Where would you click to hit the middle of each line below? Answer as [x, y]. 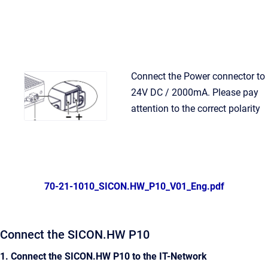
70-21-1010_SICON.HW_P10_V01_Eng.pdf [134, 187]
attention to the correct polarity [196, 109]
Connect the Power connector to [198, 77]
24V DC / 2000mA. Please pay [195, 93]
